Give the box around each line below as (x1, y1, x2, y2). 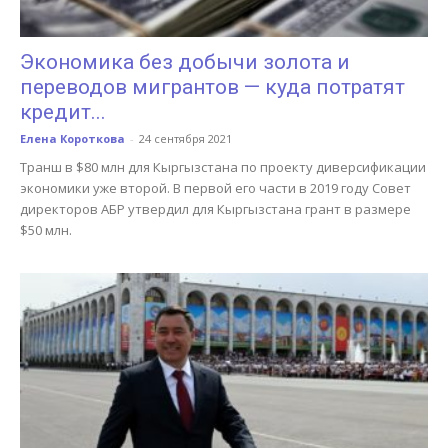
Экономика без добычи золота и (20, 49, 350, 74)
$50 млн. (20, 220, 72, 239)
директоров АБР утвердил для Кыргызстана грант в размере (20, 199, 411, 218)
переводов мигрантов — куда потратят (20, 74, 405, 99)
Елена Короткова (20, 130, 125, 146)
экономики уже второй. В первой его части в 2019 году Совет (20, 178, 411, 197)
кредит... (20, 99, 106, 124)
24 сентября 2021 (139, 130, 232, 146)
